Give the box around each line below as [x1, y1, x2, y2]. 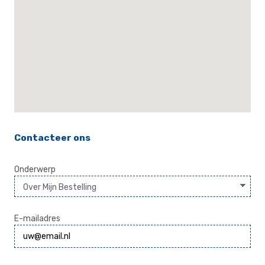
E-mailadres [14, 213, 60, 224]
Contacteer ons [14, 132, 91, 144]
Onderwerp [14, 164, 56, 174]
